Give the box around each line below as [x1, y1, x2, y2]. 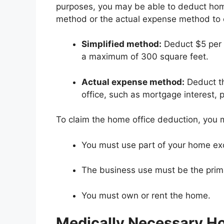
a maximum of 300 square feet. [81, 51, 208, 62]
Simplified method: [81, 39, 161, 49]
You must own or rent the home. [81, 190, 210, 200]
